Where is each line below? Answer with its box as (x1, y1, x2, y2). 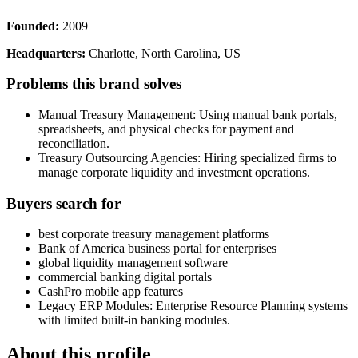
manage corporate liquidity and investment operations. (38, 165, 310, 180)
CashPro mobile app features (38, 284, 183, 299)
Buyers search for (6, 194, 121, 212)
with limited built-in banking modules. (38, 313, 230, 328)
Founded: (6, 18, 59, 33)
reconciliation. (38, 137, 109, 151)
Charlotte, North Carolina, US (86, 46, 241, 60)
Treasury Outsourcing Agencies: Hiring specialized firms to (38, 151, 336, 165)
